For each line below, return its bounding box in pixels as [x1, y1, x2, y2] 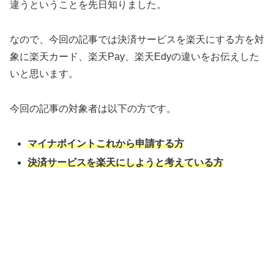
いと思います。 [10, 68, 78, 80]
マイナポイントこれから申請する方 [28, 138, 185, 149]
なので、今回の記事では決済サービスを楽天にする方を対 [10, 34, 264, 45]
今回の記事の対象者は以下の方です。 [10, 103, 176, 114]
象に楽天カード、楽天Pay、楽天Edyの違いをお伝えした [10, 51, 259, 62]
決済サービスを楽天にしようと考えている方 [28, 157, 224, 168]
